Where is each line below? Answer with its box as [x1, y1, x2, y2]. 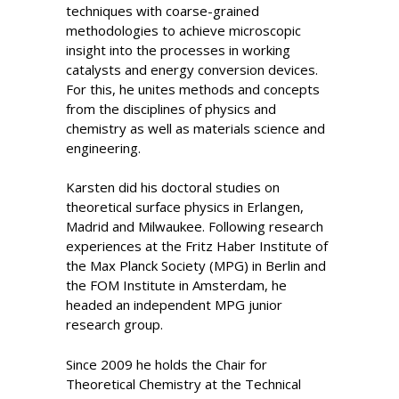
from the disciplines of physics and [66, 99, 276, 118]
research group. [66, 315, 163, 333]
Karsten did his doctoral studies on [66, 178, 280, 196]
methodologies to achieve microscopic [66, 20, 301, 39]
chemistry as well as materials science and [66, 118, 325, 137]
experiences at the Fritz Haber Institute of [66, 237, 328, 255]
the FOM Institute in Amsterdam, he [66, 276, 287, 294]
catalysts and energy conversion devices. [66, 60, 318, 78]
